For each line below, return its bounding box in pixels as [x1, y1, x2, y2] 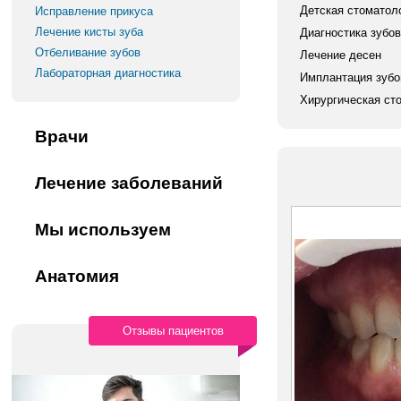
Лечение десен [300, 48, 381, 62]
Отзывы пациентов [122, 324, 224, 337]
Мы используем [35, 220, 172, 239]
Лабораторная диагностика [35, 66, 182, 80]
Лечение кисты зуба [35, 25, 144, 38]
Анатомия [35, 267, 120, 286]
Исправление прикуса [35, 4, 154, 18]
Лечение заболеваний [35, 174, 224, 192]
